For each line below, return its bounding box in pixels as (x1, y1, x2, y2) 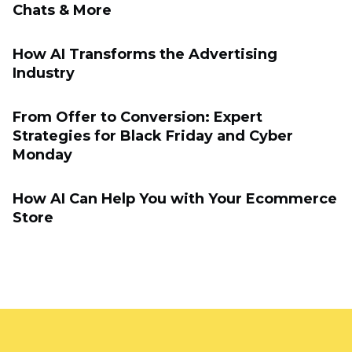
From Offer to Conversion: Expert (13, 108, 262, 126)
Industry (13, 64, 75, 82)
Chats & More (13, 2, 112, 20)
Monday (13, 146, 72, 164)
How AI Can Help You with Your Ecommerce (13, 190, 337, 208)
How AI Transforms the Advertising (13, 46, 277, 64)
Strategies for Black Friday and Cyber (13, 127, 293, 145)
